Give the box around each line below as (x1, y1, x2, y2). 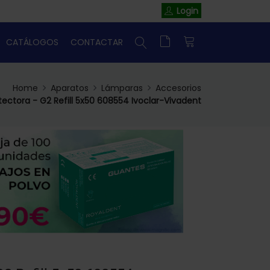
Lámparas (101, 82, 143, 95)
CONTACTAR (71, 36, 123, 48)
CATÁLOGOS (6, 36, 58, 48)
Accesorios (155, 82, 201, 95)
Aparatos (51, 82, 89, 95)
